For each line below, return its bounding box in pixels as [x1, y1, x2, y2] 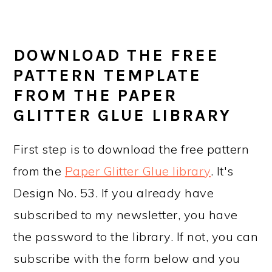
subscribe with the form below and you [13, 250, 240, 266]
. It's [210, 163, 234, 178]
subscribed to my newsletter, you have [13, 206, 238, 222]
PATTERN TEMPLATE [13, 65, 202, 85]
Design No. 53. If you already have [13, 185, 214, 200]
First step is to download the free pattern [13, 141, 250, 157]
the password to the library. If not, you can [13, 228, 259, 244]
